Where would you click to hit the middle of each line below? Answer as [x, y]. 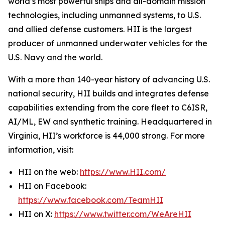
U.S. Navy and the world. [55, 58]
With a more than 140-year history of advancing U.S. [109, 80]
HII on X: [36, 214]
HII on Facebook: [52, 186]
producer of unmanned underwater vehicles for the [108, 43]
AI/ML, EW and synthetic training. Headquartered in [110, 122]
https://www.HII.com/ [123, 172]
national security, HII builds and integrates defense [108, 94]
